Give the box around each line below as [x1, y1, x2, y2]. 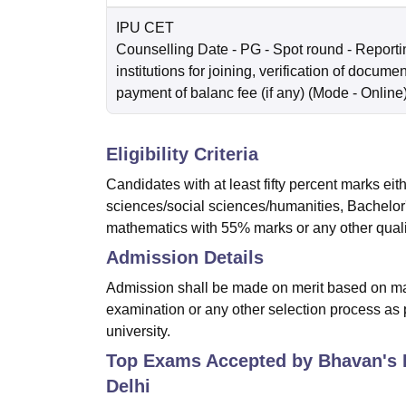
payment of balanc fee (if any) [116, 85, 304, 101]
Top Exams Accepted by [106, 351, 318, 372]
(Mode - [308, 85, 361, 101]
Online [361, 85, 403, 101]
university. [106, 324, 170, 340]
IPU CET [116, 20, 174, 36]
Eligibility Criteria [106, 144, 258, 165]
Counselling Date [116, 42, 228, 58]
